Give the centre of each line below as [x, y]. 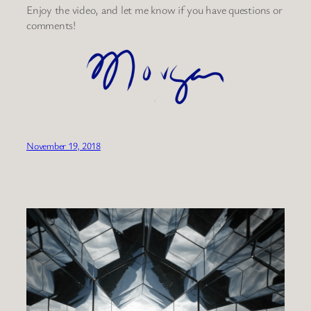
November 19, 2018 [64, 145]
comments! [51, 25]
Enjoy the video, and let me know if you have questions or [154, 10]
